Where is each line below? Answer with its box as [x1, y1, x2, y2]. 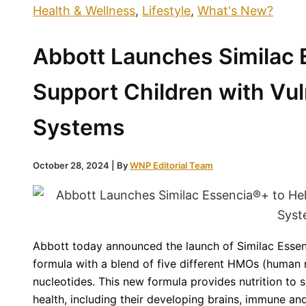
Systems [33, 113, 125, 141]
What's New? [197, 3, 273, 18]
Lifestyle [142, 3, 191, 18]
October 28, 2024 [33, 159, 111, 171]
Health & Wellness [33, 3, 135, 18]
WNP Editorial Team [130, 159, 213, 171]
